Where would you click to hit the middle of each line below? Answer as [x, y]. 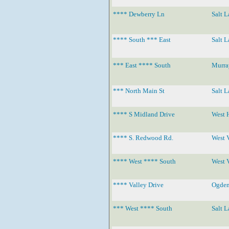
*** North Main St [139, 90]
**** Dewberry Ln [139, 14]
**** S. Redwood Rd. [143, 138]
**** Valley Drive [138, 185]
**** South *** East [142, 39]
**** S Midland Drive [144, 114]
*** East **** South [142, 65]
